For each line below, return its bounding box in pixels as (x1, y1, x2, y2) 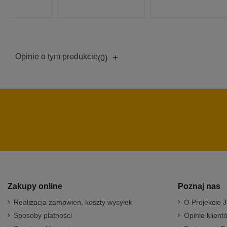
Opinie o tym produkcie (15, 52, 98, 61)
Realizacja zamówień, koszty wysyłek (14, 198, 132, 207)
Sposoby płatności (14, 211, 72, 220)
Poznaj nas (178, 181, 220, 191)
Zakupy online (8, 181, 62, 191)
